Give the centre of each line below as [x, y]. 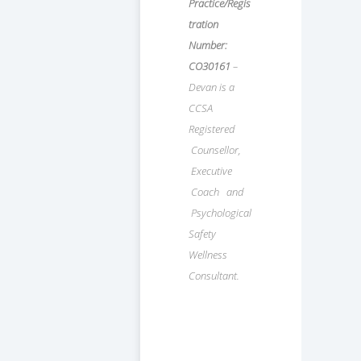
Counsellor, [215, 150]
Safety [202, 234]
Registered [212, 129]
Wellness [208, 255]
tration [203, 25]
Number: [208, 46]
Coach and [217, 192]
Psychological [220, 213]
